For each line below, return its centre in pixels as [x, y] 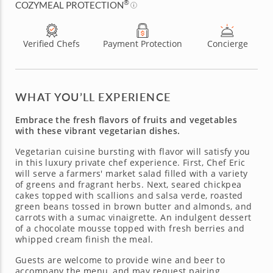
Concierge [227, 43]
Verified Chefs [52, 43]
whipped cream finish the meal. [84, 239]
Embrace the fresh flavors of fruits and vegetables [126, 119]
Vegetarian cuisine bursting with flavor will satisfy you [133, 151]
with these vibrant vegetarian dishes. [98, 130]
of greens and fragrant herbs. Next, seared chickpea [129, 184]
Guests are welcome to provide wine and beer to [120, 260]
